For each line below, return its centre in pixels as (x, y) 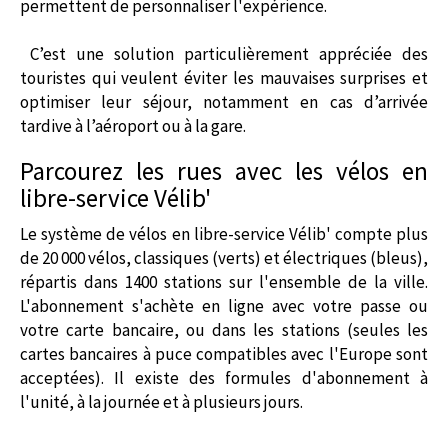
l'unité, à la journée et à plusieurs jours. (161, 401)
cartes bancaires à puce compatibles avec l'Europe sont (224, 353)
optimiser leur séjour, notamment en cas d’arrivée (224, 101)
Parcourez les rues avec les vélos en (224, 170)
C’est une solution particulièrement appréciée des (224, 53)
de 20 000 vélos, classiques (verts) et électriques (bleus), (224, 257)
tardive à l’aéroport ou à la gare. (133, 125)
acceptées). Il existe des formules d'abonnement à (224, 377)
